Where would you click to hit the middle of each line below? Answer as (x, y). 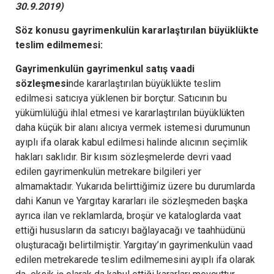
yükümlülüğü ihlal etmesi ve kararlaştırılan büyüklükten (130, 113)
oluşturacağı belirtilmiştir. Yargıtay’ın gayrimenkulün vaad (134, 245)
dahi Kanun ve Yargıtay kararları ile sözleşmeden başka (131, 201)
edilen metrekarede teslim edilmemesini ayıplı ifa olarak (135, 259)
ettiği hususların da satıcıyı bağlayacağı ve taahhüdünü (130, 230)
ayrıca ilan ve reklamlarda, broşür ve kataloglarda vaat (128, 215)
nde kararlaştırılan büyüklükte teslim (145, 83)
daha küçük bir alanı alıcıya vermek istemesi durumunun (133, 127)
